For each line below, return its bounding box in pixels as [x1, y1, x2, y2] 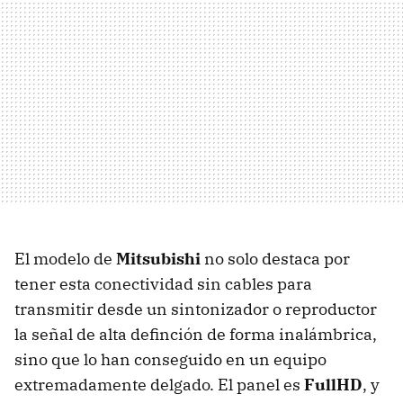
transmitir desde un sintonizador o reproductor [14, 298, 377, 319]
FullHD [304, 373, 363, 395]
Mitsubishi [116, 247, 201, 269]
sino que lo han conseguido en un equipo [14, 348, 327, 370]
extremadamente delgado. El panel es [14, 373, 304, 395]
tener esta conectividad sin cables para [14, 273, 312, 294]
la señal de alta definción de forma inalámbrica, [14, 323, 377, 345]
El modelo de [14, 247, 116, 269]
